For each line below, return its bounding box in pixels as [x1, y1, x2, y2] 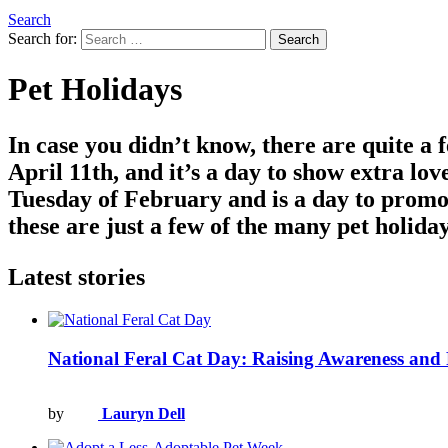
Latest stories [8, 264, 145, 291]
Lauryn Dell [102, 404, 185, 422]
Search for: [8, 30, 77, 47]
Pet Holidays [8, 71, 182, 108]
